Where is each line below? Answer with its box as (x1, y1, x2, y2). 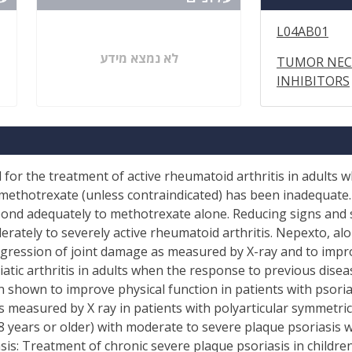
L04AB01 (277, 23, 328, 40)
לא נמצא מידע (99, 49, 178, 67)
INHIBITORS (277, 72, 350, 90)
